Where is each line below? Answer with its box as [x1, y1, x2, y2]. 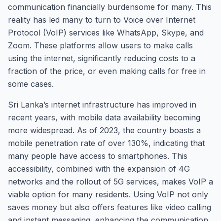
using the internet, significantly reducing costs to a [8, 53, 195, 63]
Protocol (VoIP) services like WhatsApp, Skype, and [8, 28, 204, 37]
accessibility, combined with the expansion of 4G [8, 164, 190, 174]
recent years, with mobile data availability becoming [8, 112, 200, 122]
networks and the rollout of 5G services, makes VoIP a [8, 177, 213, 186]
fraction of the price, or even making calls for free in [8, 66, 206, 76]
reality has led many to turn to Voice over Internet [8, 15, 195, 25]
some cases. [8, 79, 54, 89]
